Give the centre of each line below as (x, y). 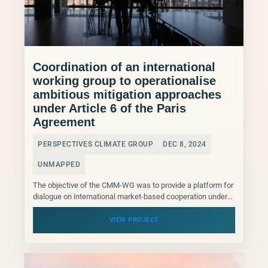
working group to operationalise (124, 81)
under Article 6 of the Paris (109, 109)
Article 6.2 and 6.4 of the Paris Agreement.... (106, 208)
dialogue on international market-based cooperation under (130, 197)
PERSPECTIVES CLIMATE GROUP (95, 144)
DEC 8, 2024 (185, 144)
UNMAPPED (59, 165)
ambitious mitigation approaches (127, 95)
